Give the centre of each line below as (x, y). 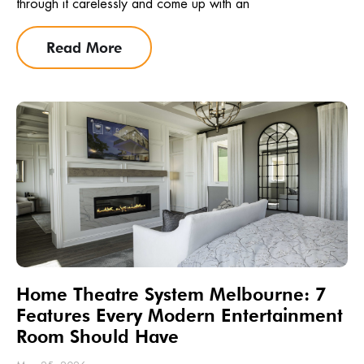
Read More (84, 48)
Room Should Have (97, 337)
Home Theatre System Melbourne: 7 (171, 295)
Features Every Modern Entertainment (180, 316)
